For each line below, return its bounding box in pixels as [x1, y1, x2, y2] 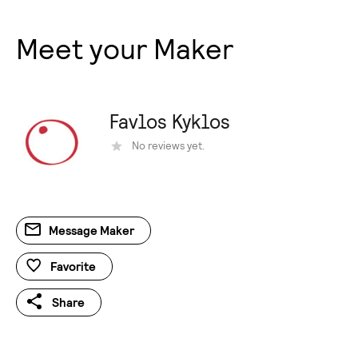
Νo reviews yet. [132, 139, 205, 153]
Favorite [50, 258, 96, 275]
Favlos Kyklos [109, 109, 230, 135]
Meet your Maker [16, 32, 233, 68]
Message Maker [49, 222, 134, 239]
